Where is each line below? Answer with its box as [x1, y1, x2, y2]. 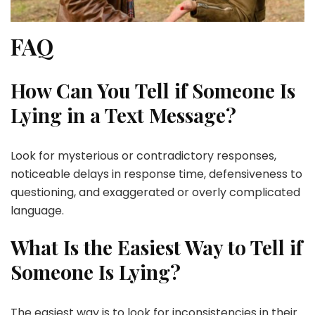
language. [11, 202, 64, 219]
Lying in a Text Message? [11, 102, 236, 129]
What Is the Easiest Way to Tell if [11, 234, 302, 261]
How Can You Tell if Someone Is [11, 77, 295, 104]
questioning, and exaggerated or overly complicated [11, 184, 300, 201]
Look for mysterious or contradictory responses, [11, 148, 276, 165]
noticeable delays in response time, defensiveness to [11, 166, 302, 183]
